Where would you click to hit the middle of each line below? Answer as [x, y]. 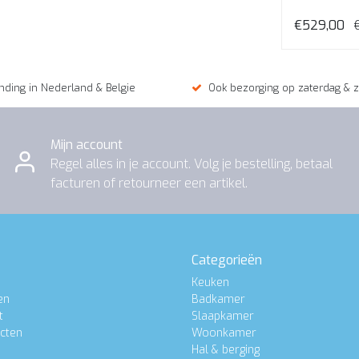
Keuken [210, 283]
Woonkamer [224, 333]
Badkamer [218, 300]
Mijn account [87, 144]
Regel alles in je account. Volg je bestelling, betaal [192, 163]
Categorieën [227, 260]
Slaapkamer [223, 317]
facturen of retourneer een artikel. [149, 183]
